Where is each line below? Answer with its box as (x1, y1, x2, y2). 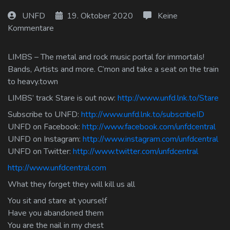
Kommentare (8, 22, 54, 34)
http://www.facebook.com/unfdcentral (82, 121, 216, 132)
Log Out (18, 29, 47, 40)
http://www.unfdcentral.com (8, 162, 106, 174)
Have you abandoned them (8, 207, 104, 219)
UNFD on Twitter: (8, 145, 73, 157)
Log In (18, 5, 41, 15)
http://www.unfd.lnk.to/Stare (118, 92, 219, 104)
